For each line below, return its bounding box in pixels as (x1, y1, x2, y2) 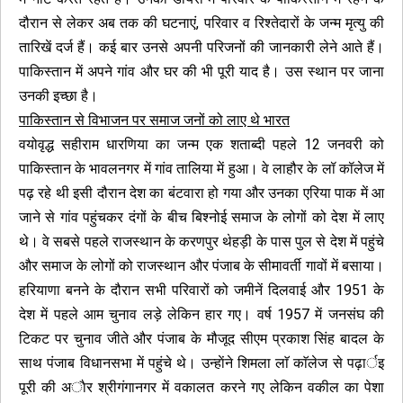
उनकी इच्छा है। (19, 87, 98, 104)
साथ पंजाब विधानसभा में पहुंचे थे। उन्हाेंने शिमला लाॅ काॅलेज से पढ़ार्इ (19, 354, 384, 372)
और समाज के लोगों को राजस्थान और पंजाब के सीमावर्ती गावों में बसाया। (19, 257, 384, 274)
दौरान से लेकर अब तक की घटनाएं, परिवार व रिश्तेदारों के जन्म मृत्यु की (19, 14, 384, 31)
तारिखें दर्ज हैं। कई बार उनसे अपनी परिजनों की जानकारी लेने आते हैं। (19, 39, 384, 56)
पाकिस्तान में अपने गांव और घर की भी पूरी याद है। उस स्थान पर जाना (19, 63, 384, 80)
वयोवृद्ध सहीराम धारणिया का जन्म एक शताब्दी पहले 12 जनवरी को (19, 136, 384, 153)
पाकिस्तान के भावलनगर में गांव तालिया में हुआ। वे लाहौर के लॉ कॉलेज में (19, 160, 384, 177)
